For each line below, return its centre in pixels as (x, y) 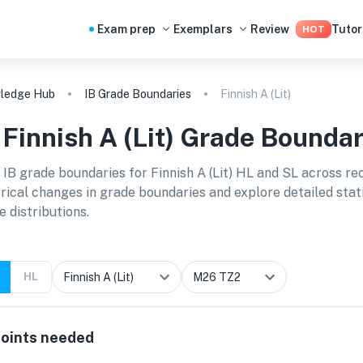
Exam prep (126, 29)
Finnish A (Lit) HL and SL (224, 173)
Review (270, 29)
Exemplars (203, 29)
